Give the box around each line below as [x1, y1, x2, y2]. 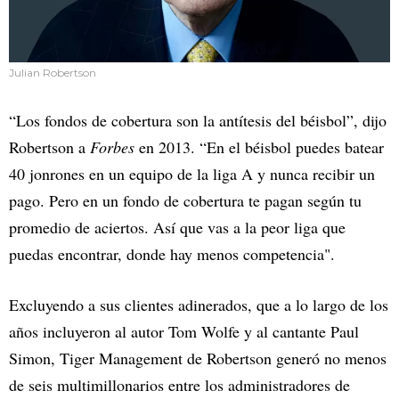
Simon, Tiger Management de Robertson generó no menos [9, 346, 387, 369]
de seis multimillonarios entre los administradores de [9, 373, 350, 395]
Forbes [90, 135, 134, 158]
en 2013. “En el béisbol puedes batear [134, 135, 384, 158]
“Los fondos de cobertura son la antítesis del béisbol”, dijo [9, 109, 387, 131]
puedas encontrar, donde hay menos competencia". [9, 242, 335, 265]
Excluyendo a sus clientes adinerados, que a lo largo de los [9, 293, 388, 315]
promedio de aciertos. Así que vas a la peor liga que [9, 216, 346, 238]
